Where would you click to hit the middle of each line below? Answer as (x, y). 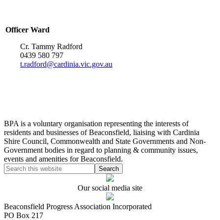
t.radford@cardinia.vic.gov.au (66, 64)
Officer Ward (27, 30)
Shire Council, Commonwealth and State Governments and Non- (105, 141)
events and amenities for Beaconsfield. (63, 159)
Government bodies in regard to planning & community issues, (101, 150)
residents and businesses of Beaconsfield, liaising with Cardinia (102, 133)
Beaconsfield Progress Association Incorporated (78, 207)
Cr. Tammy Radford (51, 47)
